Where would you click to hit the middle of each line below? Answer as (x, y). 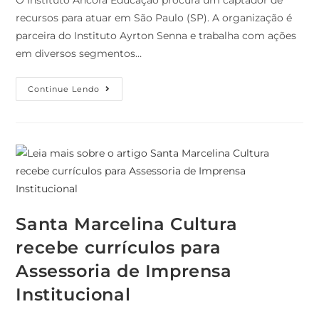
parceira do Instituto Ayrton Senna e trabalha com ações (156, 36)
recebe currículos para (119, 248)
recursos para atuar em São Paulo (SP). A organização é (154, 18)
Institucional (73, 295)
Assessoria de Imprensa (124, 271)
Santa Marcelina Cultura (127, 224)
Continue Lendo (64, 89)
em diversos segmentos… (79, 54)
